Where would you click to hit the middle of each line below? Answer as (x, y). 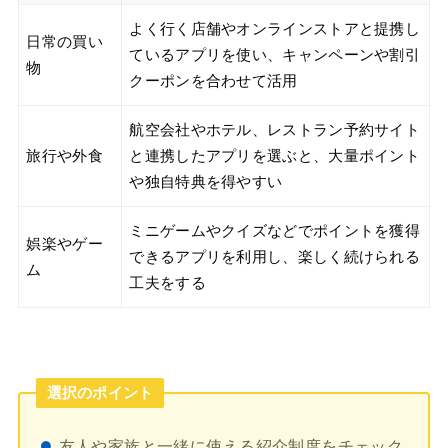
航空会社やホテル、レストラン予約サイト (275, 129)
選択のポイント (100, 392)
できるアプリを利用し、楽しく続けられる (275, 256)
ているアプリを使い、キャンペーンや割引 (275, 54)
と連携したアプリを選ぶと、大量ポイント (275, 155)
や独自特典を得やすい (206, 181)
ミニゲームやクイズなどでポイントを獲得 (275, 230)
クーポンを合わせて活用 (213, 80)
